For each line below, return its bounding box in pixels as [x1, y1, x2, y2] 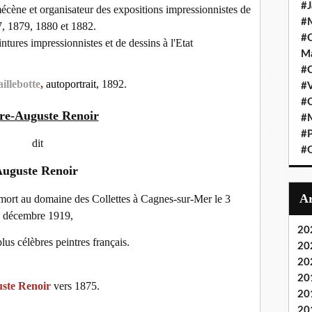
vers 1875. [53, 279, 100, 292]
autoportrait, [46, 77, 99, 90]
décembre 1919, [2, 209, 73, 221]
